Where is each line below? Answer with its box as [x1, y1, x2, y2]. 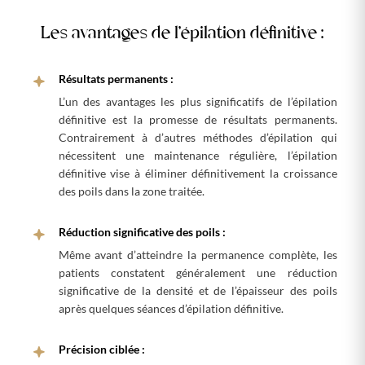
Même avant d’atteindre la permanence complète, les [58, 248, 337, 262]
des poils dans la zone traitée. [58, 184, 204, 199]
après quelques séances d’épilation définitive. [58, 301, 284, 316]
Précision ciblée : [58, 341, 145, 356]
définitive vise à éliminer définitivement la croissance [58, 166, 337, 181]
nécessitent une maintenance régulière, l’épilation [58, 148, 337, 163]
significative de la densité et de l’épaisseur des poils [58, 284, 337, 298]
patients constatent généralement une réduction [58, 266, 337, 280]
